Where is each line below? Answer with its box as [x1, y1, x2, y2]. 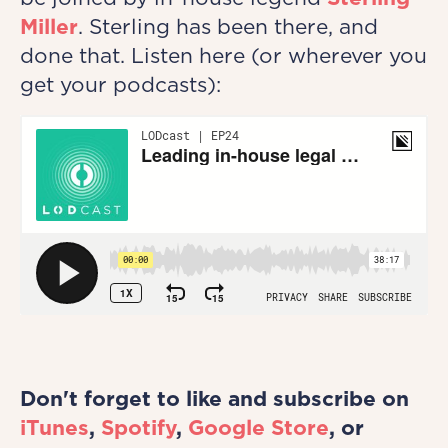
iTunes [20, 415, 89, 441]
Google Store [188, 415, 329, 441]
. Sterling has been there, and [78, 14, 378, 40]
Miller [20, 14, 78, 40]
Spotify [101, 415, 176, 441]
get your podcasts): [20, 72, 221, 98]
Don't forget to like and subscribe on [20, 386, 409, 412]
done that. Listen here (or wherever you [20, 43, 427, 69]
